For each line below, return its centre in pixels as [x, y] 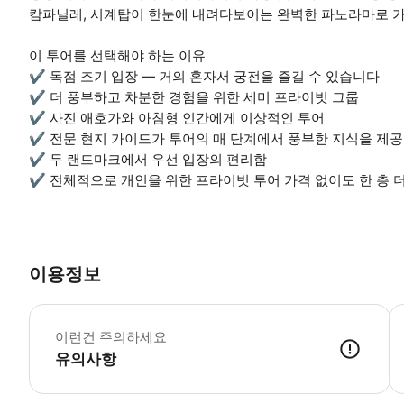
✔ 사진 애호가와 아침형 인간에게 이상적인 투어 [177, 117]
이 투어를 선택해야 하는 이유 [117, 55]
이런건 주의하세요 [111, 337]
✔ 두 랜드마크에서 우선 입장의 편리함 [148, 159]
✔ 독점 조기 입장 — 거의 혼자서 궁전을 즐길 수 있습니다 [204, 76]
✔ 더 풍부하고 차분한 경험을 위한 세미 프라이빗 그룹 [194, 96]
